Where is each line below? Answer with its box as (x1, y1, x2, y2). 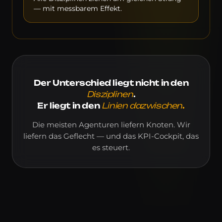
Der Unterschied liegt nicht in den (33, 77, 189, 88)
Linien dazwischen (101, 100, 183, 111)
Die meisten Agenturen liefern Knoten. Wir (32, 120, 190, 129)
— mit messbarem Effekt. (34, 4, 122, 12)
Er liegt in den (37, 100, 102, 111)
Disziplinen (86, 89, 133, 99)
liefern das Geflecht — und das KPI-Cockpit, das (23, 131, 199, 141)
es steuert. (92, 143, 130, 152)
